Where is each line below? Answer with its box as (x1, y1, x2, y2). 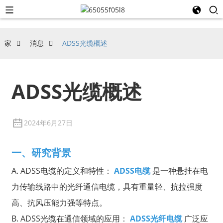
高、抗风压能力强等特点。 (11, 197, 107, 209)
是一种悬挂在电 (150, 165, 208, 177)
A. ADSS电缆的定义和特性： (11, 165, 114, 177)
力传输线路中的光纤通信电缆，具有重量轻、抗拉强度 (11, 181, 203, 193)
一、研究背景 (11, 146, 71, 160)
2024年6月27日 (23, 118, 73, 127)
